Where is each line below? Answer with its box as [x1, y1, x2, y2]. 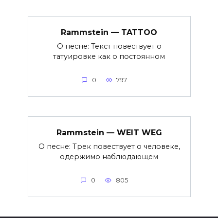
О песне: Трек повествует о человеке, [38, 142, 180, 151]
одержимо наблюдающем [60, 152, 158, 161]
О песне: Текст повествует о [56, 41, 162, 51]
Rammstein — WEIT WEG [56, 127, 162, 137]
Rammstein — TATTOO [61, 27, 157, 37]
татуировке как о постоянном [53, 52, 165, 61]
